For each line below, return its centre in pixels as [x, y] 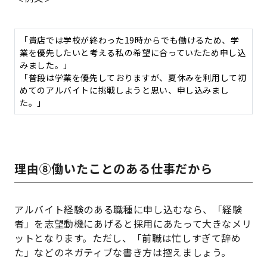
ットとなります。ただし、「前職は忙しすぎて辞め [128, 238]
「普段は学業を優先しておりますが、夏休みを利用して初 [133, 78]
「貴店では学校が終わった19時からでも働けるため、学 [130, 40]
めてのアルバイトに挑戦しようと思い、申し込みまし [125, 90]
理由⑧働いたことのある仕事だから [114, 169]
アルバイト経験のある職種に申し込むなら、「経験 [128, 209]
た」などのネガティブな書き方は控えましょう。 [123, 252]
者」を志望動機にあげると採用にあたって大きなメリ [133, 224]
